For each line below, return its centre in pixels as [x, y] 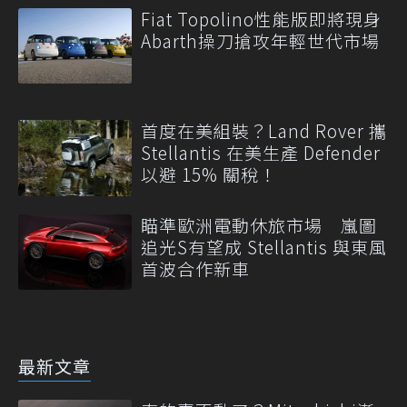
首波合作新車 [195, 268]
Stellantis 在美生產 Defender [261, 153]
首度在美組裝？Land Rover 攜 [264, 131]
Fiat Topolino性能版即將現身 [261, 19]
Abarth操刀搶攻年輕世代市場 [260, 41]
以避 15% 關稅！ [209, 174]
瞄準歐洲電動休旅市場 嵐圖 [259, 224]
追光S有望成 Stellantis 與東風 [264, 246]
